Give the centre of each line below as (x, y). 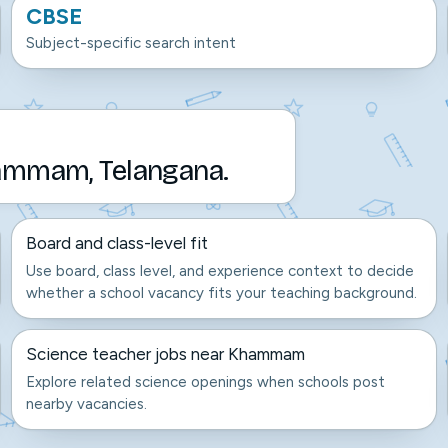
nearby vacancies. (87, 404)
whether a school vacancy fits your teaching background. (222, 293)
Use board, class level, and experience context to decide (220, 271)
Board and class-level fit (117, 243)
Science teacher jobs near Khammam (166, 354)
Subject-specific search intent (131, 43)
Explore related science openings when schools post (206, 382)
